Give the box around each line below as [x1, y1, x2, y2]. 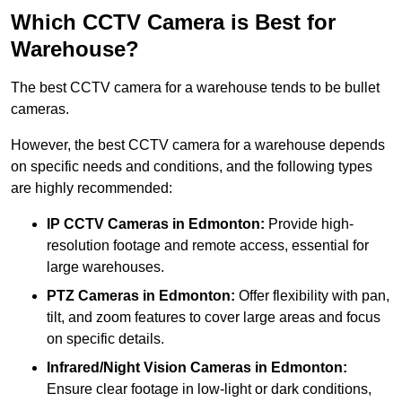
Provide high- [265, 215, 354, 232]
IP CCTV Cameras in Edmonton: [47, 215, 265, 232]
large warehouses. [47, 258, 164, 275]
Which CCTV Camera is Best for [11, 9, 336, 34]
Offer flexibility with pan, [235, 287, 389, 303]
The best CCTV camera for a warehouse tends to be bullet [11, 79, 380, 95]
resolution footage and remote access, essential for [47, 237, 369, 253]
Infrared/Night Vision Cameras [47, 359, 251, 375]
